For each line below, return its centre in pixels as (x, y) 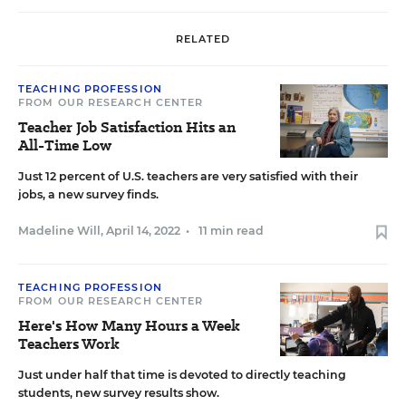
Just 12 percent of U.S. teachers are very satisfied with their (188, 177)
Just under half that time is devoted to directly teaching (182, 375)
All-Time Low (65, 146)
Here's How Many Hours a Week (129, 326)
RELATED (203, 39)
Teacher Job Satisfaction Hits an (127, 128)
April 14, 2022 (143, 231)
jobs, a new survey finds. (88, 195)
